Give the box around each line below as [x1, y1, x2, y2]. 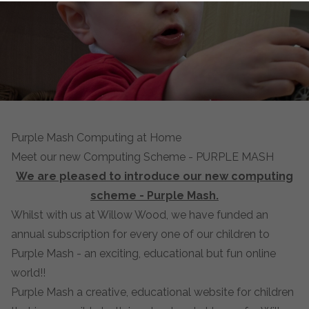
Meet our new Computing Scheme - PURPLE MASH [11, 150, 274, 163]
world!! [11, 266, 46, 279]
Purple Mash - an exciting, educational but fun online [11, 247, 276, 260]
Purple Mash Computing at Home [11, 131, 181, 144]
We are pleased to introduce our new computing [16, 170, 293, 183]
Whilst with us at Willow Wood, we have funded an [11, 208, 268, 221]
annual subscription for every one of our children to [11, 228, 270, 241]
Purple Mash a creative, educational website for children [11, 286, 294, 299]
